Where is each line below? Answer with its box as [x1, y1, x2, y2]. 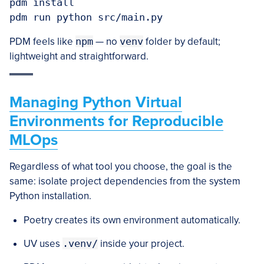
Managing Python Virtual [9, 93, 182, 111]
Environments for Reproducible [9, 112, 223, 130]
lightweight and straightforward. [9, 50, 148, 62]
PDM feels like [9, 35, 75, 48]
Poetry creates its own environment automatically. [24, 214, 240, 226]
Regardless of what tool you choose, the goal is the [9, 160, 232, 173]
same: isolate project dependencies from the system [9, 175, 240, 187]
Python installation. [9, 190, 91, 202]
